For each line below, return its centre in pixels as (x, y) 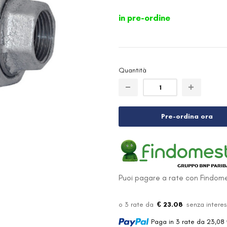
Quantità (133, 70)
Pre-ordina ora (187, 116)
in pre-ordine (144, 18)
